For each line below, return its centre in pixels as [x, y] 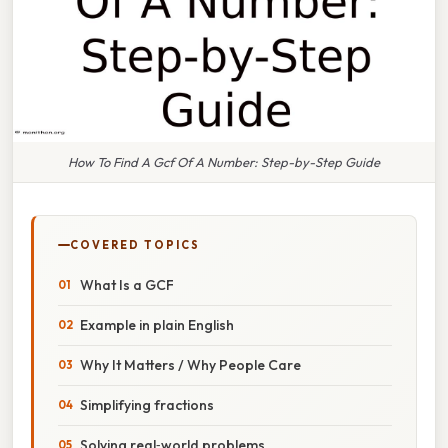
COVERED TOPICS [135, 244]
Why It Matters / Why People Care [190, 364]
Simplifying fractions [147, 404]
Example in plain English [157, 324]
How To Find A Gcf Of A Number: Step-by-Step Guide [224, 161]
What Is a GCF [127, 284]
